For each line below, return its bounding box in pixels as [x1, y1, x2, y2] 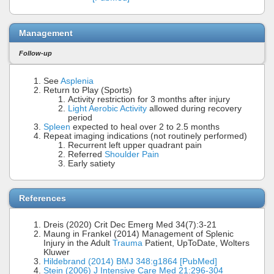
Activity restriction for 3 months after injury [68, 94, 230, 104]
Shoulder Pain [105, 149, 159, 159]
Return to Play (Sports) [43, 85, 132, 95]
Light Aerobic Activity [68, 103, 147, 113]
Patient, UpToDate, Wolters [143, 239, 250, 248]
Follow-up [19, 50, 52, 57]
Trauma [113, 239, 143, 248]
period [68, 113, 92, 122]
